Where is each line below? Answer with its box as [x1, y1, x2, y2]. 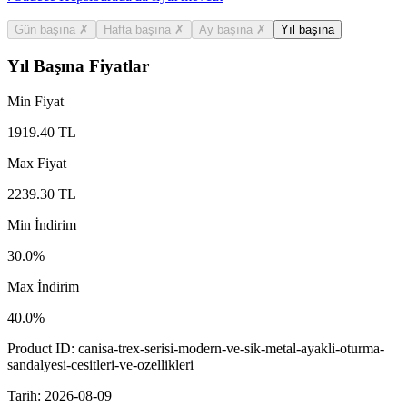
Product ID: [7, 340, 78, 356]
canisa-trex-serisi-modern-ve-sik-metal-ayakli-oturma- [78, 340, 384, 356]
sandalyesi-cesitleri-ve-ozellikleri [7, 356, 194, 372]
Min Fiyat [7, 93, 64, 109]
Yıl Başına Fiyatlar [7, 55, 149, 75]
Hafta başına [104, 23, 174, 37]
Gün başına [15, 23, 79, 37]
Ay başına [199, 23, 256, 37]
